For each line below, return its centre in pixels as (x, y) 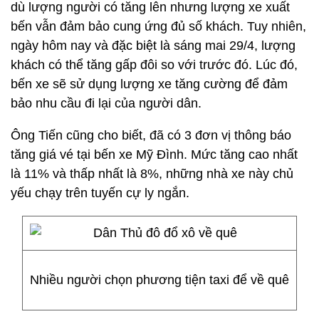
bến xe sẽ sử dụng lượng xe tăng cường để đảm (149, 84)
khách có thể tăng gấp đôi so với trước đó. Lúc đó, (154, 65)
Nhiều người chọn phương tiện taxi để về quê (159, 280)
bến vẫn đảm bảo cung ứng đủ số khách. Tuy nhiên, (158, 26)
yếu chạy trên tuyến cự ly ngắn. (100, 193)
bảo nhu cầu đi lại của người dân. (106, 103)
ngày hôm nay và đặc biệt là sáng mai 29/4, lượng (153, 46)
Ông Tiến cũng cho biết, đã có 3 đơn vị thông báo (151, 135)
